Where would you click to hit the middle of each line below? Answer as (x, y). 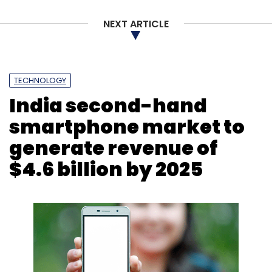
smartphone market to (127, 127)
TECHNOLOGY (40, 80)
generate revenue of (113, 148)
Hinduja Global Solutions (182, 20)
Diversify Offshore (78, 20)
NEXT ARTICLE (136, 24)
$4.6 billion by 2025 (106, 169)
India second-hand (108, 105)
